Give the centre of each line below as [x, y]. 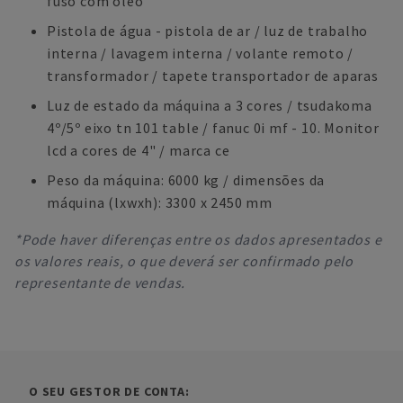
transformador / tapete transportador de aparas [213, 76]
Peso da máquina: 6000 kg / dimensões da [186, 180]
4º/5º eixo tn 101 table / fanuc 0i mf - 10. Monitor [213, 128]
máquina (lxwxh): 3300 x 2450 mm [160, 202]
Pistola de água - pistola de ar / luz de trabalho [208, 31]
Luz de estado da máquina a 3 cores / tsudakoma [210, 105]
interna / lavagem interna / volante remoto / [201, 53]
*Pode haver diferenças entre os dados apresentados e [198, 239]
